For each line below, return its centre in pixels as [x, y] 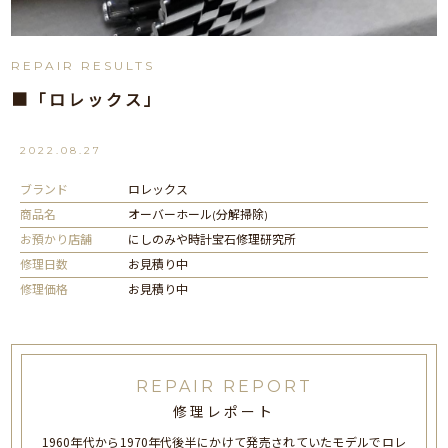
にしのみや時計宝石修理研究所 [211, 239]
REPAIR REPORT [224, 387]
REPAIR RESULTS [83, 66]
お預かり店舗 [55, 239]
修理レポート [224, 412]
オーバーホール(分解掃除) [197, 214]
